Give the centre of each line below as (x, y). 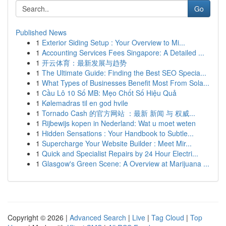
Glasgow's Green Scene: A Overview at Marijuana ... (126, 163)
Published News (41, 32)
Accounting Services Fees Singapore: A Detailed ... (123, 52)
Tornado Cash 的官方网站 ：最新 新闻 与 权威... (119, 113)
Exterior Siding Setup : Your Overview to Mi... (114, 42)
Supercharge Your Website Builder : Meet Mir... (117, 143)
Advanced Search (98, 217)
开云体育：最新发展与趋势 (84, 63)
